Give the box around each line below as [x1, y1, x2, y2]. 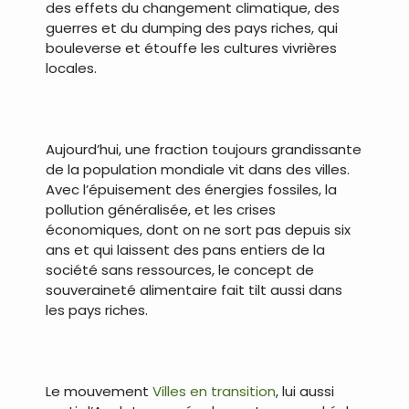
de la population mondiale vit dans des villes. [46, 159, 350, 179]
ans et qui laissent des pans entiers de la [46, 239, 325, 259]
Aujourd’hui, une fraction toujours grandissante [46, 139, 362, 159]
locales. [46, 58, 97, 78]
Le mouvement [46, 381, 152, 401]
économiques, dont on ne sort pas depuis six [46, 219, 351, 239]
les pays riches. [46, 299, 148, 320]
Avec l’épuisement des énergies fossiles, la [46, 179, 337, 199]
